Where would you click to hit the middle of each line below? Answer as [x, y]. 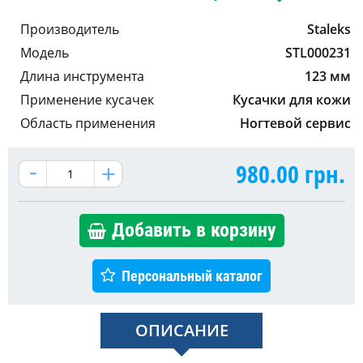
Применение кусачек [87, 99]
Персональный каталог [192, 275]
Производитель [70, 29]
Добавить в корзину [194, 230]
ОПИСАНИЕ [181, 330]
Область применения [88, 123]
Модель [45, 52]
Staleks [329, 29]
